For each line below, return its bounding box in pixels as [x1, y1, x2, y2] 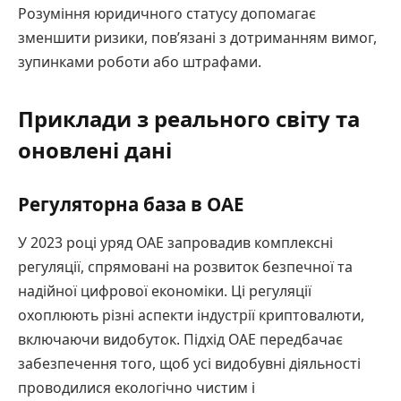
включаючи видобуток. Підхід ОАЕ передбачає [18, 329, 343, 350]
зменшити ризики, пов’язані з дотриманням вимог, [18, 28, 377, 48]
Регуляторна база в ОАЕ [18, 192, 243, 218]
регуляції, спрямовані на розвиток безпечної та [18, 257, 353, 277]
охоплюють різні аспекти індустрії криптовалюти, [18, 305, 364, 326]
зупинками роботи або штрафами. [18, 52, 261, 73]
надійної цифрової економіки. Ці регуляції [18, 281, 311, 302]
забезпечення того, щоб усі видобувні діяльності [18, 354, 361, 374]
